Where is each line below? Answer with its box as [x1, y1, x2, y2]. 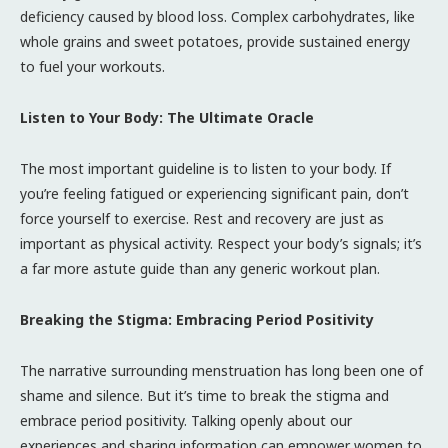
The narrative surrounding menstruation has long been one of [20, 360, 423, 380]
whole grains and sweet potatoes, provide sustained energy [20, 31, 410, 51]
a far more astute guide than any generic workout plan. [20, 258, 380, 278]
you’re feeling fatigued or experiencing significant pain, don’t [20, 183, 409, 203]
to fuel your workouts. [20, 56, 165, 76]
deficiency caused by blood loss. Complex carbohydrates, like [20, 6, 415, 26]
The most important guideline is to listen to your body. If [20, 158, 391, 178]
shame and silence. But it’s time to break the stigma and [20, 385, 389, 405]
